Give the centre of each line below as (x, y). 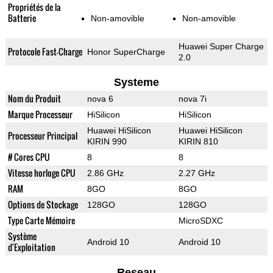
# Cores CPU (29, 157)
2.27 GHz (197, 173)
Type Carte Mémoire (41, 221)
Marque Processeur (40, 115)
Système (22, 236)
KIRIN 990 (107, 142)
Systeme (136, 83)
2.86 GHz (105, 173)
